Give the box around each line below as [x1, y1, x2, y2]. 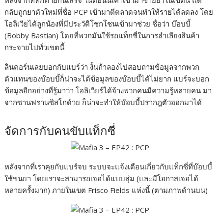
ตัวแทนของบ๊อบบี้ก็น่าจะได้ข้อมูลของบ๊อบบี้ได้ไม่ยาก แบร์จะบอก [4, 74, 210, 84]
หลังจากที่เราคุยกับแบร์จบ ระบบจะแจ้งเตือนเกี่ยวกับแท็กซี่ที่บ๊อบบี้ [4, 162, 213, 172]
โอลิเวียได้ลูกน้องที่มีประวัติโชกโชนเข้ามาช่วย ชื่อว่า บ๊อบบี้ [4, 19, 191, 29]
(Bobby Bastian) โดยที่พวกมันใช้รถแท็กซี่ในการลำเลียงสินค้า [4, 30, 200, 41]
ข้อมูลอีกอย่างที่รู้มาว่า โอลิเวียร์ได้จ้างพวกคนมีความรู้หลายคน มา [4, 85, 212, 96]
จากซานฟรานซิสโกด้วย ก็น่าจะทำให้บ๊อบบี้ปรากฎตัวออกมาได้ [4, 97, 202, 108]
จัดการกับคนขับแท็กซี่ [4, 124, 116, 138]
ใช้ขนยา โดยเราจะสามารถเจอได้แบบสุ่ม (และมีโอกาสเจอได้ [4, 173, 199, 184]
